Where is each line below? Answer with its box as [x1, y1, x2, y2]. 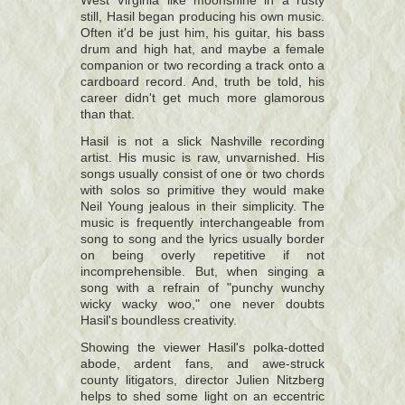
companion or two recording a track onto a [80, 59, 325, 72]
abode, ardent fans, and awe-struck [80, 357, 325, 371]
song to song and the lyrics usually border [80, 232, 325, 246]
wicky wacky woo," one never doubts [80, 297, 325, 311]
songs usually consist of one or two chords [80, 167, 325, 181]
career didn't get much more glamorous [80, 91, 325, 105]
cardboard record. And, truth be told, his [80, 75, 325, 89]
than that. [80, 108, 135, 121]
